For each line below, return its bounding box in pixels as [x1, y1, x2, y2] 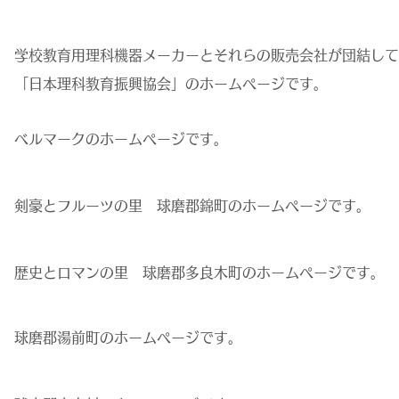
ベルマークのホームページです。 [14, 132, 228, 146]
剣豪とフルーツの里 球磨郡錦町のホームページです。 [14, 199, 370, 213]
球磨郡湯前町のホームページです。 [14, 330, 242, 345]
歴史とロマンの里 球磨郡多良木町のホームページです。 [14, 265, 385, 280]
